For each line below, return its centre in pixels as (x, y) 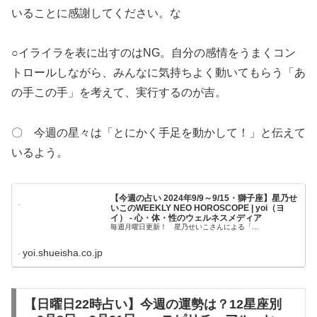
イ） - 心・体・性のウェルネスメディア (186, 218)
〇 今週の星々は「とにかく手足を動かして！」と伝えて (158, 133)
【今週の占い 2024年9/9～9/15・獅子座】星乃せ (204, 198)
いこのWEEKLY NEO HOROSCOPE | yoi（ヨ (198, 208)
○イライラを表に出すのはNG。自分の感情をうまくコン (154, 53)
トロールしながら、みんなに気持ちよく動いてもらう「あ (158, 73)
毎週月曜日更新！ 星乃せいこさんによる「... (185, 226)
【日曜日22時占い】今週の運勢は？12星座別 (152, 304)
